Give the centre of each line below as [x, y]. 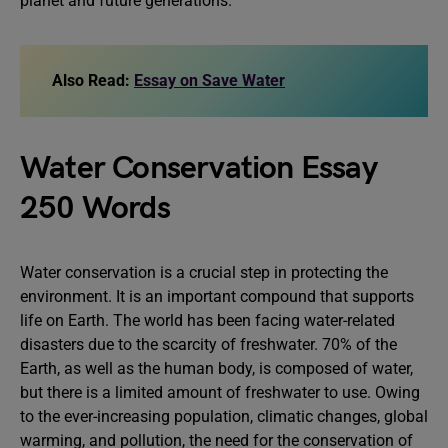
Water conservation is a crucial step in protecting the [204, 272]
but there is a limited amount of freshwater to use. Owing [220, 392]
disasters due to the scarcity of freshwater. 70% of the [208, 344]
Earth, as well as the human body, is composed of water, [216, 368]
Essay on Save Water [209, 80]
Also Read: [93, 80]
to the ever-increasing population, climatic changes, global [224, 416]
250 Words [95, 208]
